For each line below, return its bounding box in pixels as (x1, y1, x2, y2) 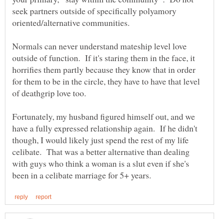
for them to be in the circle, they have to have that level (12, 75, 200, 88)
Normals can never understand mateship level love (12, 40, 187, 52)
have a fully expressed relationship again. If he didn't (12, 122, 197, 134)
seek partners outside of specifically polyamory (12, 5, 176, 17)
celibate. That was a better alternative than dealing (12, 146, 190, 158)
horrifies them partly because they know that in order (12, 64, 196, 76)
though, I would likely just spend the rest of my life (12, 134, 189, 146)
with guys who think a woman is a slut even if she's (12, 157, 189, 170)
